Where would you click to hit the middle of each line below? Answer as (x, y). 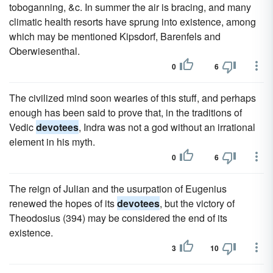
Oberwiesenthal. (44, 51)
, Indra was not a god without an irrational (167, 127)
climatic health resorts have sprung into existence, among (133, 22)
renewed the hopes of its (63, 203)
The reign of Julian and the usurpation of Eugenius (118, 189)
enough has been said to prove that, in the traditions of (126, 112)
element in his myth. (52, 142)
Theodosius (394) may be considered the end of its (118, 218)
